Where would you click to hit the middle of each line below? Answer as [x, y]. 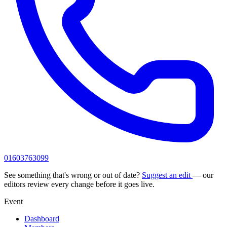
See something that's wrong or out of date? [73, 175]
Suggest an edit [167, 175]
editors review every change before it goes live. [79, 184]
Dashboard [42, 218]
